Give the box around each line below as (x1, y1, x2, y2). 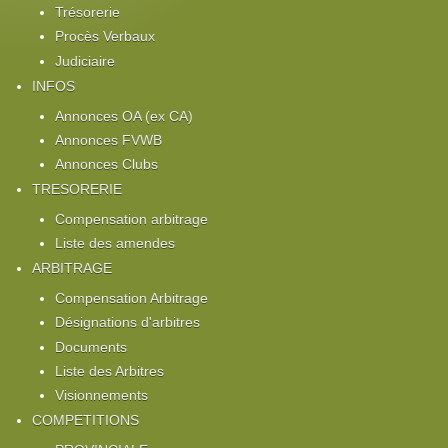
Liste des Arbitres (54, 362, 164, 379)
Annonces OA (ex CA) (54, 107, 193, 124)
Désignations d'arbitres (54, 314, 200, 331)
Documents (54, 338, 127, 355)
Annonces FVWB (54, 131, 162, 148)
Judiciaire (54, 52, 115, 69)
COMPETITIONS (32, 411, 140, 428)
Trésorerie (54, 4, 120, 21)
